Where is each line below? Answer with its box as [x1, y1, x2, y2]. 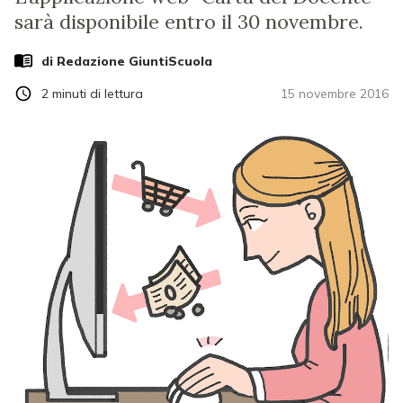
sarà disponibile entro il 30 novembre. [14, 9, 363, 34]
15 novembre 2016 [281, 85, 389, 102]
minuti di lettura [52, 85, 143, 102]
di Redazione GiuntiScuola [41, 52, 212, 69]
